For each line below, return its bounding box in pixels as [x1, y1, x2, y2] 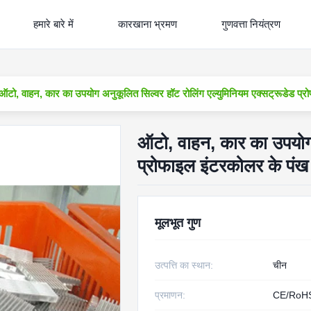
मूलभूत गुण [154, 216, 201, 230]
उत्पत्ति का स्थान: [154, 260, 213, 271]
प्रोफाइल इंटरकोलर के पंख [137, 155, 308, 176]
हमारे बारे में [33, 18, 74, 30]
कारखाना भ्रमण [118, 18, 178, 30]
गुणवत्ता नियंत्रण [221, 18, 281, 30]
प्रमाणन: [154, 289, 185, 301]
